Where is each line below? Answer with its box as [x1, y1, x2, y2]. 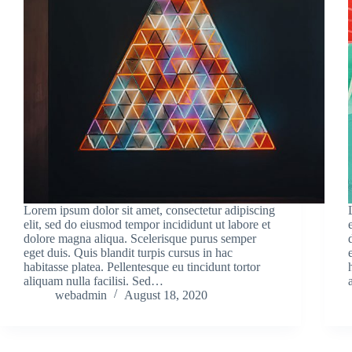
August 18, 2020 [124, 288, 207, 302]
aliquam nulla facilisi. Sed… [24, 273, 163, 288]
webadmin [55, 288, 107, 302]
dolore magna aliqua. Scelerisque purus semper [24, 231, 256, 245]
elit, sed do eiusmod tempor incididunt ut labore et [24, 217, 270, 231]
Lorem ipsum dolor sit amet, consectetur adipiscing [24, 203, 275, 217]
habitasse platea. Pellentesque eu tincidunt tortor [24, 259, 260, 273]
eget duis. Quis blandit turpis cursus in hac [24, 245, 233, 259]
